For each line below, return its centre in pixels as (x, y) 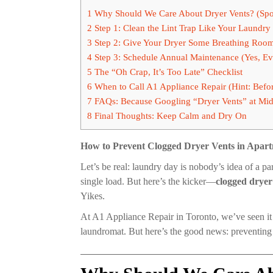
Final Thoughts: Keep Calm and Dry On (169, 116)
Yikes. (93, 196)
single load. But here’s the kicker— (148, 182)
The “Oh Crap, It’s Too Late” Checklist (167, 72)
